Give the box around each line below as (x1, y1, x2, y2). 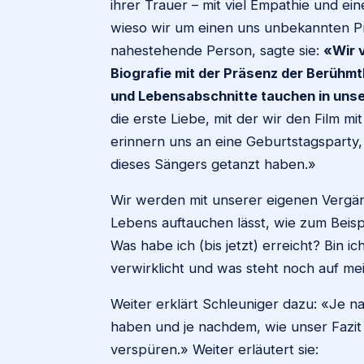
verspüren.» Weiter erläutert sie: (110, 341, 318, 357)
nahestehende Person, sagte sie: (110, 42, 323, 58)
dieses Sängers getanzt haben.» (110, 156, 316, 172)
